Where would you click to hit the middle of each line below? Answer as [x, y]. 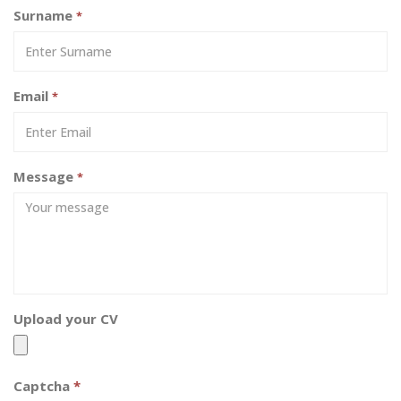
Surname [45, 15]
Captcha [43, 386]
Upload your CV [66, 319]
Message [45, 176]
